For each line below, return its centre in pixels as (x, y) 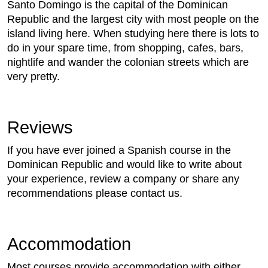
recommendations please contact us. (95, 193)
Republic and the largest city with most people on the (133, 19)
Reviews (40, 127)
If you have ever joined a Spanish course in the (119, 150)
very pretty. (33, 76)
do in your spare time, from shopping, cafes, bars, (125, 48)
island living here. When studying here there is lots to (133, 33)
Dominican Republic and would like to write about (124, 164)
